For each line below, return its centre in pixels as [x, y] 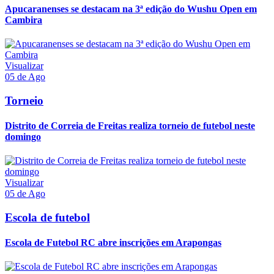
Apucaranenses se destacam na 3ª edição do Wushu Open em [131, 9]
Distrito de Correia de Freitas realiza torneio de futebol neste [130, 125]
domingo [23, 136]
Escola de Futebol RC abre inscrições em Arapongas [113, 243]
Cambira [24, 20]
